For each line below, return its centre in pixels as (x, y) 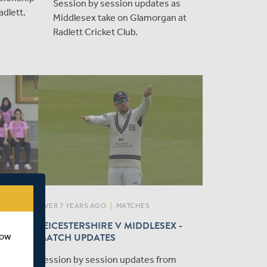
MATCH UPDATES (77, 237)
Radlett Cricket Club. (95, 32)
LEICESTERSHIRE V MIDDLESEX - (110, 226)
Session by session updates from (107, 259)
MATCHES (133, 205)
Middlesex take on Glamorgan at (120, 18)
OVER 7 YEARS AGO (72, 205)
